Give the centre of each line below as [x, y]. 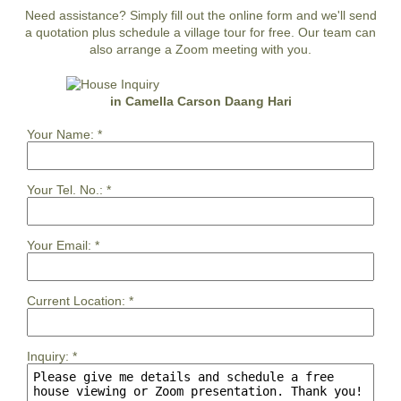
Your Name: [60, 134]
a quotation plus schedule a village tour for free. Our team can [200, 32]
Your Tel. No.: [65, 189]
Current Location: [76, 300]
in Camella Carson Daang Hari [200, 101]
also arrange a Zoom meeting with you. [200, 49]
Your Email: [59, 245]
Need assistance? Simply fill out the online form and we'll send [200, 15]
